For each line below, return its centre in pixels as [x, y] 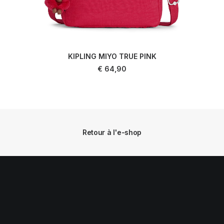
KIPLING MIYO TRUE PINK [112, 56]
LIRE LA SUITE [112, 64]
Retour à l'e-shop [112, 132]
